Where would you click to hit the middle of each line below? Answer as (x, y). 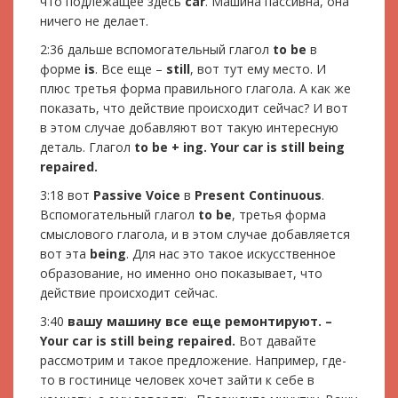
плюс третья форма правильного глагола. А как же (195, 88)
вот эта (65, 253)
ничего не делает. (94, 20)
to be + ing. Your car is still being (239, 147)
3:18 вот (67, 195)
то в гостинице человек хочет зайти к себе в (177, 379)
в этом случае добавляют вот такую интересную (189, 127)
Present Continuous (258, 195)
